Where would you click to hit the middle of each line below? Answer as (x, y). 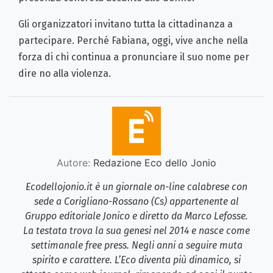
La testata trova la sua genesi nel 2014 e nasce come (136, 231)
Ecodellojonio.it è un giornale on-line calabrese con (136, 187)
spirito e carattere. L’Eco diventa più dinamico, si (136, 260)
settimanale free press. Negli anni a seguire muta (136, 246)
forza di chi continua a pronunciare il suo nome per (134, 57)
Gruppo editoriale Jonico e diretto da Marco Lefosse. (136, 216)
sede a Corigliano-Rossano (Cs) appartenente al (136, 202)
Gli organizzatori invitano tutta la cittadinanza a (126, 24)
